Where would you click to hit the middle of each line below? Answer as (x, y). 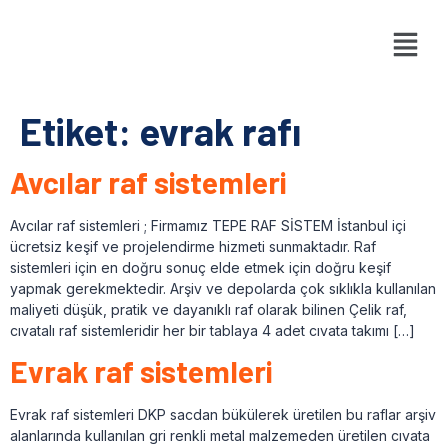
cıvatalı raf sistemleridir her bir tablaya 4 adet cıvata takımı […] (212, 330)
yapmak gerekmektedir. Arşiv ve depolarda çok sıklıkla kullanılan (223, 288)
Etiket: (79, 130)
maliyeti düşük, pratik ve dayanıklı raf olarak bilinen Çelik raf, (210, 309)
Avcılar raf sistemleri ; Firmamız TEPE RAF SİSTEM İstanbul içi (208, 225)
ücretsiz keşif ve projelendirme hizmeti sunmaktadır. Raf (193, 246)
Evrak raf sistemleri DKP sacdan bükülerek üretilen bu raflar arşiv (223, 415)
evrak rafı (220, 130)
